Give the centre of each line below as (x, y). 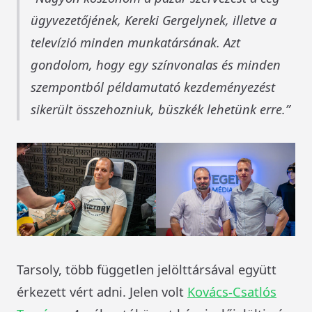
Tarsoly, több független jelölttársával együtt (147, 269)
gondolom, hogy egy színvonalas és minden (156, 65)
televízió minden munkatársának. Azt (135, 42)
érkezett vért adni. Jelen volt (102, 291)
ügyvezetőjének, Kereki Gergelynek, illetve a (154, 20)
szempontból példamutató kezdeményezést (153, 87)
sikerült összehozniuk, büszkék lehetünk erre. (158, 109)
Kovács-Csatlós (232, 291)
